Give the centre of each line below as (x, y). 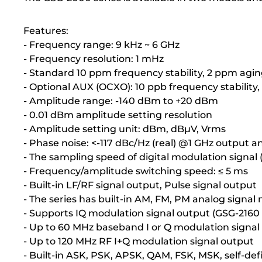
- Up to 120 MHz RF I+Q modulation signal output (139, 241)
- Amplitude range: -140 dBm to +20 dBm (121, 101)
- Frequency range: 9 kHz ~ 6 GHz (101, 45)
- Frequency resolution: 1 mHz (94, 59)
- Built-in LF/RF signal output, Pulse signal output (140, 185)
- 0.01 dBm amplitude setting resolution (118, 115)
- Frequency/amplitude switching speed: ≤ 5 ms (136, 171)
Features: (46, 31)
